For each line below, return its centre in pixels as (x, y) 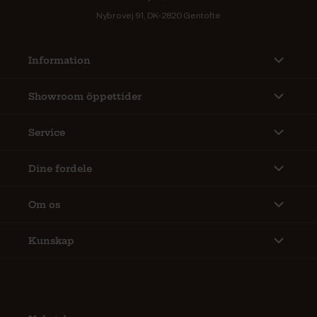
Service (47, 133)
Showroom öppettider (85, 97)
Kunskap (51, 241)
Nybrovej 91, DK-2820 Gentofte (158, 15)
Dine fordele (60, 169)
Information (59, 60)
